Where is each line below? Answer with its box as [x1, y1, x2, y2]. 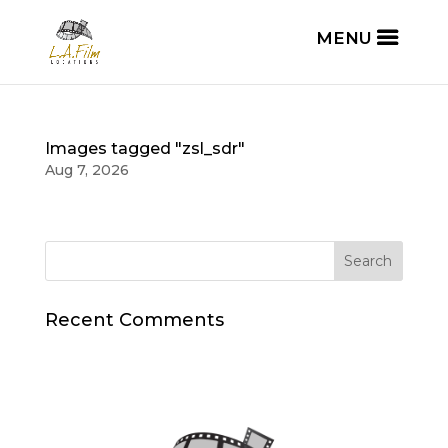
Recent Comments [44, 309, 224, 331]
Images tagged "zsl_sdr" [44, 139, 245, 158]
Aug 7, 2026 [44, 161, 129, 179]
